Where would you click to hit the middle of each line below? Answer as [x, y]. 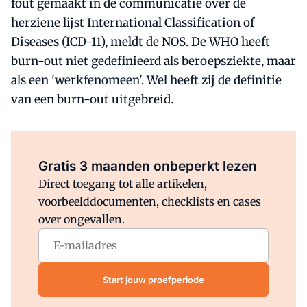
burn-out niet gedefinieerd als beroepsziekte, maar [153, 61]
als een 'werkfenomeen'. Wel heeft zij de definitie [146, 80]
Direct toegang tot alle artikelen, [123, 184]
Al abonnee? [126, 147]
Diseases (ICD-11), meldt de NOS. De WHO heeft [140, 42]
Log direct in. [182, 147]
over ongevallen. [82, 219]
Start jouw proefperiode [153, 279]
